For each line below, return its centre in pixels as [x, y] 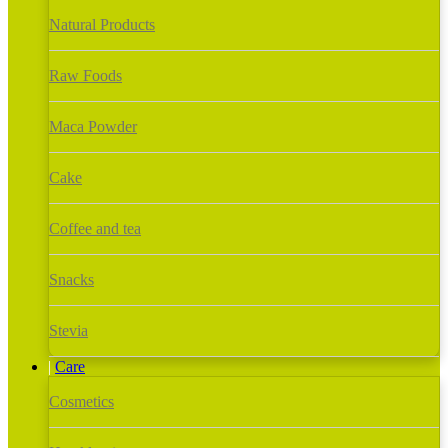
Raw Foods [85, 75]
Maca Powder [93, 126]
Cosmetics [81, 401]
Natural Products [102, 24]
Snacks [71, 279]
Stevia [68, 330]
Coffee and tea [95, 228]
